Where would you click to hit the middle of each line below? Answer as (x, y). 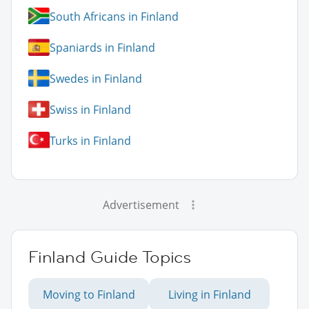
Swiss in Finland (90, 109)
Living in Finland (209, 295)
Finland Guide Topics (110, 257)
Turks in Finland (90, 140)
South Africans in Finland (114, 16)
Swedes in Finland (96, 78)
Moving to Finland (89, 295)
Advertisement (141, 205)
